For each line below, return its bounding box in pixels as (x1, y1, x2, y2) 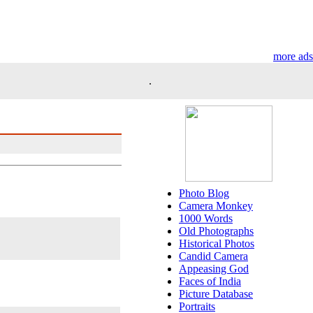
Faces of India (179, 275, 241, 287)
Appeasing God (179, 263, 249, 275)
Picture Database (179, 288, 253, 300)
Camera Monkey (179, 200, 253, 212)
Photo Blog (179, 187, 229, 199)
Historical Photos (179, 238, 254, 249)
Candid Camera (179, 250, 248, 262)
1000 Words (179, 212, 233, 224)
